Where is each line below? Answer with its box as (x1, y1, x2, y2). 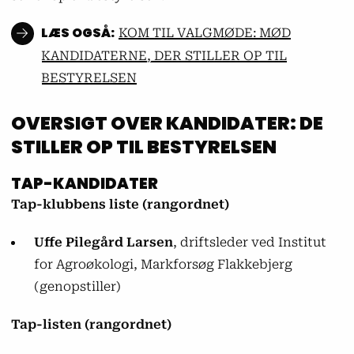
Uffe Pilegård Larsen (33, 235, 173, 250)
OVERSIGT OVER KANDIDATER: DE (10, 110, 323, 136)
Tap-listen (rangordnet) (10, 316, 171, 332)
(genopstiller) (33, 279, 121, 294)
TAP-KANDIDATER (10, 173, 158, 195)
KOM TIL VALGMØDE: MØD (119, 25, 292, 41)
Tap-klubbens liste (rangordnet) (10, 197, 229, 213)
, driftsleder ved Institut (172, 235, 326, 250)
